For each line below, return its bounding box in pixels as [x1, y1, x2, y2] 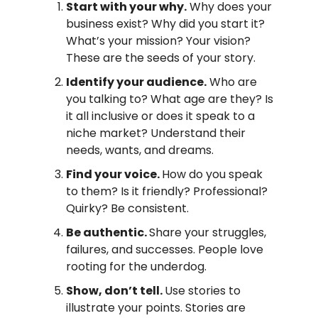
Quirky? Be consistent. [66, 200, 189, 217]
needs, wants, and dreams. [66, 142, 214, 159]
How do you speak [162, 166, 263, 183]
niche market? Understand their [66, 125, 246, 142]
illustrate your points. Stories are [66, 300, 246, 317]
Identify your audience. [66, 74, 207, 91]
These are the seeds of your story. [66, 50, 256, 67]
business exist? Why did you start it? [66, 16, 265, 33]
